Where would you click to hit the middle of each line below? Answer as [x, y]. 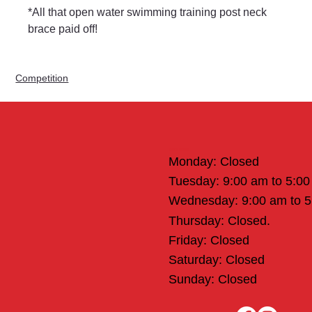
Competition [42, 78]
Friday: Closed [209, 240]
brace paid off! [63, 29]
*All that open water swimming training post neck [149, 13]
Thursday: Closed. [219, 220]
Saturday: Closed [216, 260]
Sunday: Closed [212, 280]
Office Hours [179, 150]
